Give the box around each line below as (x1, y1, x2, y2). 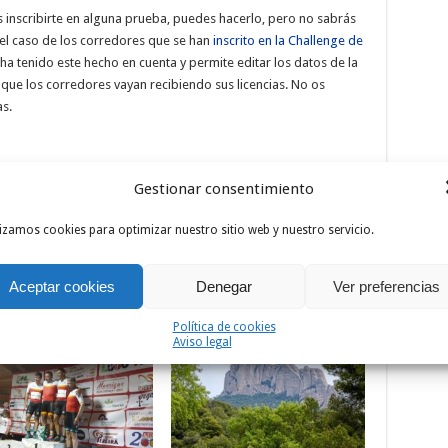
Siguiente (297, 234, 346, 247)
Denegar (196, 277, 252, 295)
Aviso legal (172, 335, 232, 349)
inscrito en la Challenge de (212, 33, 363, 48)
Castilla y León (257, 279, 346, 295)
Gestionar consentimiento (134, 180, 314, 198)
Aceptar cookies (9, 277, 115, 295)
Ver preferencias (332, 277, 440, 295)
